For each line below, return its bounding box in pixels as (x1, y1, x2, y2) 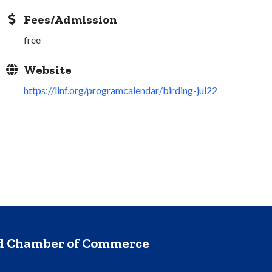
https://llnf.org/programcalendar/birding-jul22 (24, 84, 218, 96)
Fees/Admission (24, 12, 118, 27)
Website (24, 62, 72, 77)
